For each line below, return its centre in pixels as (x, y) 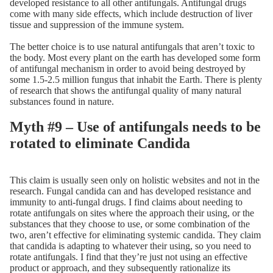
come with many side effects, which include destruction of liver (131, 13)
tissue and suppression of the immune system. (97, 24)
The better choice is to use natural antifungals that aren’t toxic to (132, 46)
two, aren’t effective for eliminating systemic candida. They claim (135, 235)
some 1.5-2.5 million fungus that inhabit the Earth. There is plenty (136, 79)
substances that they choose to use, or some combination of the (130, 224)
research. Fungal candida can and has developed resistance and (130, 191)
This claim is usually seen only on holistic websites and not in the (135, 180)
